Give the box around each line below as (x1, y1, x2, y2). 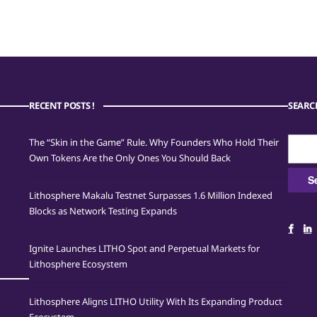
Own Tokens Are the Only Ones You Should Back (28, 151, 231, 164)
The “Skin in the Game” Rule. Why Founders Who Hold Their (28, 135, 279, 149)
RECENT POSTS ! (28, 98, 95, 112)
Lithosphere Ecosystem (28, 257, 127, 270)
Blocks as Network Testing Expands (28, 204, 177, 217)
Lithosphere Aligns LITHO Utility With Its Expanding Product (28, 294, 282, 308)
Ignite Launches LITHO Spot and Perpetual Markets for (28, 241, 260, 255)
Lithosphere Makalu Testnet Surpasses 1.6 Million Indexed (28, 188, 272, 202)
